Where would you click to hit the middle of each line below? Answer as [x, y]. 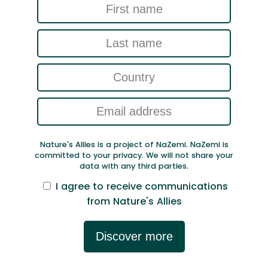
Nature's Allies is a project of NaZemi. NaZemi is [134, 144]
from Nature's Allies [134, 202]
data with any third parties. [134, 166]
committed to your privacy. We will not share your [134, 155]
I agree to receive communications [141, 187]
